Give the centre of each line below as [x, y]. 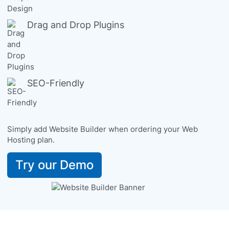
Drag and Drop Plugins [76, 25]
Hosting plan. [31, 140]
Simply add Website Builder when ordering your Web [102, 129]
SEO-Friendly [56, 83]
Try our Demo [54, 165]
